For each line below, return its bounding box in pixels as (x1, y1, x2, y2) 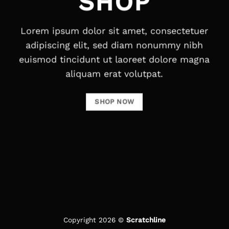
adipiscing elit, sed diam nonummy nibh (26, 39, 203, 51)
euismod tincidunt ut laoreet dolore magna (19, 54, 210, 65)
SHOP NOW (95, 98, 134, 106)
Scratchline (126, 215, 166, 224)
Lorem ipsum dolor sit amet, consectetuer (20, 25, 209, 36)
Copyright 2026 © (63, 215, 126, 224)
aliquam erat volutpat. (65, 68, 164, 79)
